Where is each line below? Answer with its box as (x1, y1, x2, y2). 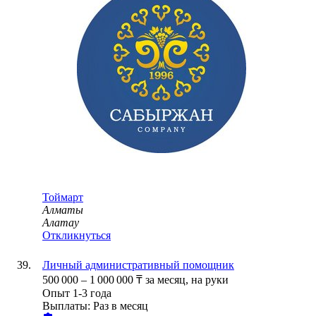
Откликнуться (42, 229, 111, 242)
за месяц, (145, 274, 191, 286)
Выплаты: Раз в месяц (42, 300, 148, 312)
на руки (191, 274, 229, 286)
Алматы (42, 204, 83, 217)
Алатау (42, 217, 79, 229)
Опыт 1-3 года (42, 287, 111, 300)
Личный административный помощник (42, 259, 234, 272)
